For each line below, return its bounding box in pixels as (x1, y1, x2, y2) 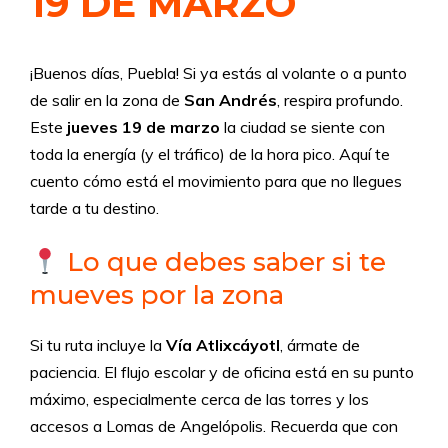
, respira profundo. (277, 90, 403, 110)
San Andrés (184, 90, 277, 110)
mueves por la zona (30, 279, 284, 311)
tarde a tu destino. (30, 198, 159, 218)
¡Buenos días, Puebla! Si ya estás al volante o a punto (30, 63, 407, 83)
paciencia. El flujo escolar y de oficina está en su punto (30, 362, 414, 382)
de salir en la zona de (30, 90, 184, 110)
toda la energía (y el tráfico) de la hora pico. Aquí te (30, 144, 390, 164)
